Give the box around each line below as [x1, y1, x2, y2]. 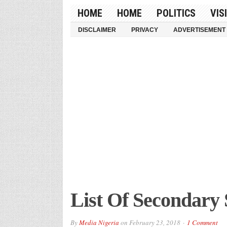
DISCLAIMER [78, 26, 116, 33]
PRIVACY [131, 26, 158, 33]
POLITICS [156, 7, 196, 19]
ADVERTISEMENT [173, 26, 225, 33]
